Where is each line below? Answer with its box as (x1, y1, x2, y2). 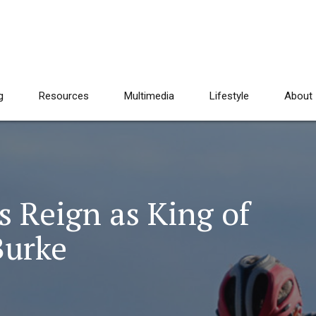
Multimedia (124, 90, 174, 102)
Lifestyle (209, 90, 249, 102)
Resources (39, 90, 89, 102)
